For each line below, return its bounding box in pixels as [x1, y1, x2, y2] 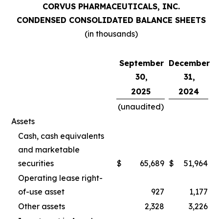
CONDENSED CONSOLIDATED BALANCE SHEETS [16, 15, 206, 25]
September [119, 58, 164, 68]
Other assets [18, 201, 65, 211]
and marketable [18, 145, 80, 154]
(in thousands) [84, 29, 138, 39]
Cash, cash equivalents [18, 131, 104, 141]
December [169, 58, 210, 68]
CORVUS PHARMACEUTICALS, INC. [42, 1, 180, 11]
